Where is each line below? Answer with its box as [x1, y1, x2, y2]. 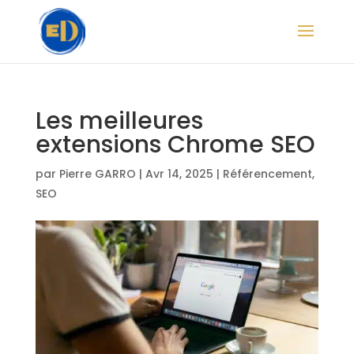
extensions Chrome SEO [35, 128, 315, 161]
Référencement [222, 166, 312, 182]
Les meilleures [35, 104, 203, 137]
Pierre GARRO [58, 166, 136, 182]
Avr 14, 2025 [145, 166, 213, 182]
